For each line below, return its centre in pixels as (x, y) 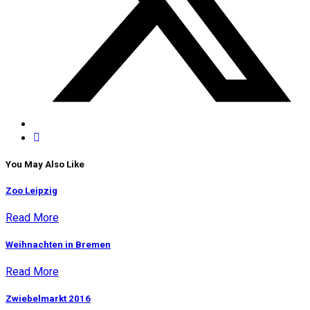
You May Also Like (45, 165)
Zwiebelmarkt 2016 (48, 299)
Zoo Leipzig (31, 190)
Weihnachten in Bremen (58, 245)
